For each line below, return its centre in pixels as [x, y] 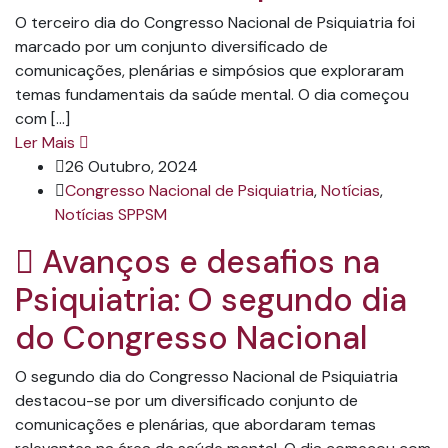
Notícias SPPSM [111, 214]
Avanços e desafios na [207, 261]
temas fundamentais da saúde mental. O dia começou [212, 94]
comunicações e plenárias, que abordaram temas [195, 424]
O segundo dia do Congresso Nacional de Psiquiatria [206, 376]
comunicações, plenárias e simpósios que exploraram [209, 70]
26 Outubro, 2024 [131, 166]
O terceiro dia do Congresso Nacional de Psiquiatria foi [215, 22]
